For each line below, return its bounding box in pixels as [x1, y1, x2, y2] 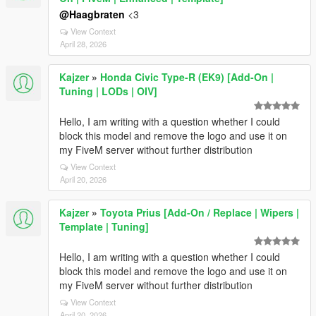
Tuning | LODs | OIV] [59, 84, 157, 98]
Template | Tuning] [59, 219, 149, 233]
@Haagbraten [59, 7, 125, 21]
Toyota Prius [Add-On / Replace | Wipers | [100, 205, 299, 219]
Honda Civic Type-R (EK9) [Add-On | [100, 70, 274, 84]
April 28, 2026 [60, 38, 107, 49]
